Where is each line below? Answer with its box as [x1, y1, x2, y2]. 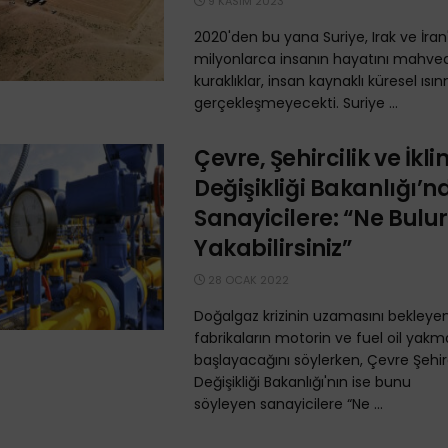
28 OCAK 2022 [205, 271, 289, 288]
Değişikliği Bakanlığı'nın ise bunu [194, 371, 411, 392]
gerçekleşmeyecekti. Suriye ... [194, 92, 398, 113]
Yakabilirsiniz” [194, 232, 353, 264]
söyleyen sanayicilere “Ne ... [194, 393, 383, 414]
